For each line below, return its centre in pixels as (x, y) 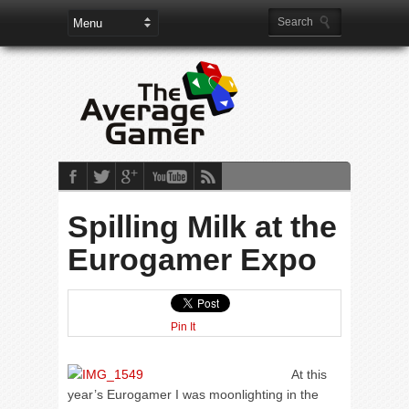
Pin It (183, 327)
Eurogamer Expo (192, 259)
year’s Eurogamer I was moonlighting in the (193, 394)
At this (309, 374)
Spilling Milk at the (202, 226)
